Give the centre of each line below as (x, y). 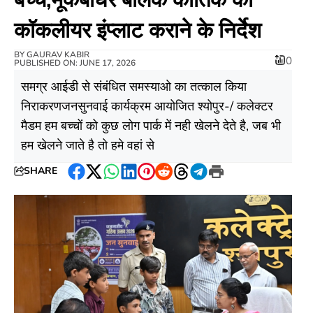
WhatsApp (142, 180)
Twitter (113, 180)
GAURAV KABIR (58, 54)
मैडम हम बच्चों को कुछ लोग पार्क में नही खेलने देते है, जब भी (151, 125)
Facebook (103, 180)
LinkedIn (152, 180)
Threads (204, 180)
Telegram (225, 180)
